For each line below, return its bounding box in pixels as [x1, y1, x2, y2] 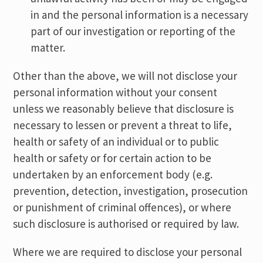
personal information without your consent [13, 85, 218, 99]
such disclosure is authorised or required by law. [13, 217, 240, 231]
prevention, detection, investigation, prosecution [13, 184, 248, 198]
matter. [31, 41, 66, 55]
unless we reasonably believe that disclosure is [13, 102, 234, 116]
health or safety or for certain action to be [13, 151, 212, 165]
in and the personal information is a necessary [31, 8, 249, 22]
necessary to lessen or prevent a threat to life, [13, 118, 232, 132]
